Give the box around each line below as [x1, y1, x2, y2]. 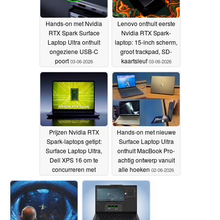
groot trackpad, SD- [120, 47, 172, 56]
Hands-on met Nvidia [46, 19, 102, 28]
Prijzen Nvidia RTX [49, 128, 99, 137]
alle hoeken [118, 165, 151, 174]
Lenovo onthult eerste [117, 19, 175, 28]
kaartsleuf [121, 56, 149, 65]
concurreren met [52, 165, 96, 174]
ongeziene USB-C [50, 47, 98, 56]
